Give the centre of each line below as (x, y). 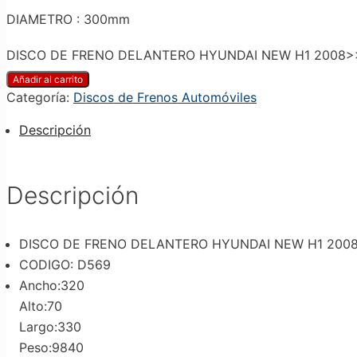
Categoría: (40, 97)
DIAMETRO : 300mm (68, 19)
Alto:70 (41, 306)
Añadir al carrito (48, 79)
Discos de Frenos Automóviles (165, 97)
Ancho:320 (52, 286)
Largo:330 (50, 327)
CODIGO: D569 (65, 265)
